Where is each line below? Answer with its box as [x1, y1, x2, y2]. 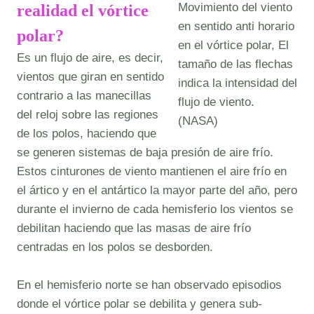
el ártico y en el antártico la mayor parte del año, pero [17, 184, 297, 197]
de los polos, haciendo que [17, 127, 156, 140]
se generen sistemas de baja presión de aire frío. [17, 146, 273, 159]
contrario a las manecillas [17, 89, 151, 102]
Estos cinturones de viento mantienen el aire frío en [17, 165, 287, 178]
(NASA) [178, 114, 218, 128]
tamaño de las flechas [178, 57, 293, 71]
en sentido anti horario [178, 19, 294, 33]
